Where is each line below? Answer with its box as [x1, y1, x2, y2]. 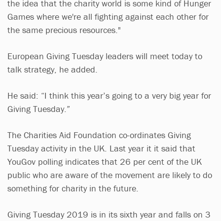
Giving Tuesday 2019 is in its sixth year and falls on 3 [7, 208, 211, 220]
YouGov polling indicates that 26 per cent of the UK [7, 155, 202, 167]
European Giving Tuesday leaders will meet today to [7, 50, 202, 62]
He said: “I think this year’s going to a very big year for [7, 89, 211, 101]
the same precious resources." [7, 24, 121, 36]
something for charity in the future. [7, 182, 139, 194]
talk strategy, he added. [7, 63, 98, 75]
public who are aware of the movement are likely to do [7, 169, 212, 181]
